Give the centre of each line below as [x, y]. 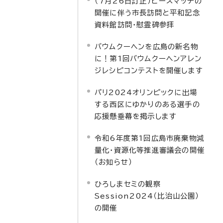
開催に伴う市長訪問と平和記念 [147, 13]
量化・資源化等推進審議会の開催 [150, 150]
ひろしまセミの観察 [128, 184]
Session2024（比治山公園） [147, 196]
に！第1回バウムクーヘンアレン [148, 58]
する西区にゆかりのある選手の [147, 104]
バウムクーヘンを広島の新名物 [146, 47]
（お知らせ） [114, 162]
